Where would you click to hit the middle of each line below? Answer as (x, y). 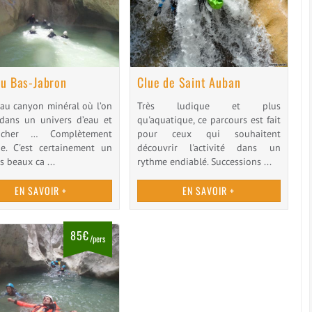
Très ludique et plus (209, 106)
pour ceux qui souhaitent (209, 134)
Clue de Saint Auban (189, 83)
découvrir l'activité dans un (209, 148)
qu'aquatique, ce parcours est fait (209, 120)
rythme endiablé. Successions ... (205, 162)
